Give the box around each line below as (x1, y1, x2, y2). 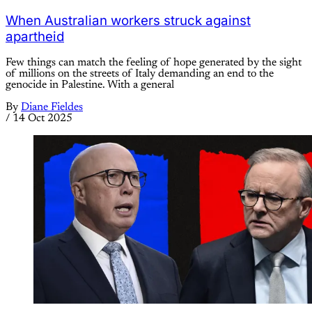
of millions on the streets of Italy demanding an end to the (6, 68, 274, 80)
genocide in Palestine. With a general (6, 79, 174, 91)
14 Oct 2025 (13, 113, 72, 125)
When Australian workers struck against (6, 12, 251, 29)
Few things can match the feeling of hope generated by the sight (6, 57, 302, 69)
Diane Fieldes (21, 102, 83, 114)
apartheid (6, 28, 64, 45)
